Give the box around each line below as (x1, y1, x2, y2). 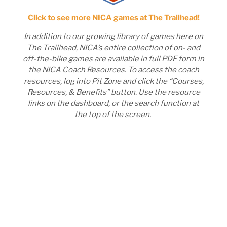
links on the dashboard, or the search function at (28, 99, 199, 108)
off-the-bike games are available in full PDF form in (23, 54, 204, 64)
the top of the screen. (74, 110, 153, 120)
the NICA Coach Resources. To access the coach (28, 65, 199, 75)
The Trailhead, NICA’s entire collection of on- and (27, 43, 200, 53)
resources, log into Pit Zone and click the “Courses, (23, 77, 204, 86)
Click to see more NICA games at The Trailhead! (27, 13, 200, 23)
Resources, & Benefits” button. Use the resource (27, 88, 200, 97)
